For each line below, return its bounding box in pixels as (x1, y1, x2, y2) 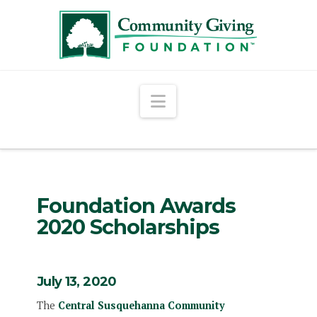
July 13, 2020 (36, 273, 117, 289)
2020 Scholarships (36, 214, 219, 240)
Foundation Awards (36, 193, 236, 219)
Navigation (165, 89, 248, 113)
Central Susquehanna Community (57, 298, 225, 312)
